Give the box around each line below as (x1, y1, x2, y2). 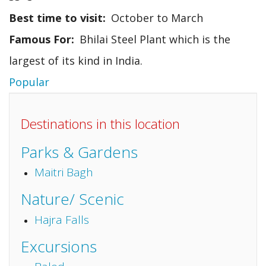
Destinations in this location (21, 114, 180, 133)
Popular (9, 74, 49, 89)
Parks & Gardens (21, 141, 138, 163)
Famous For (9, 31, 71, 46)
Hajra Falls (34, 211, 89, 227)
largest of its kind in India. (9, 53, 142, 68)
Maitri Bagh (34, 164, 93, 180)
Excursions (21, 235, 97, 257)
